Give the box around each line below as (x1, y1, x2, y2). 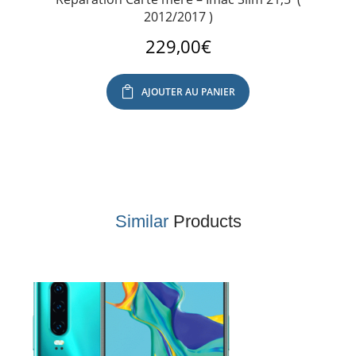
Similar (114, 211, 168, 232)
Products (168, 211, 242, 232)
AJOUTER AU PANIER (141, 85, 235, 99)
